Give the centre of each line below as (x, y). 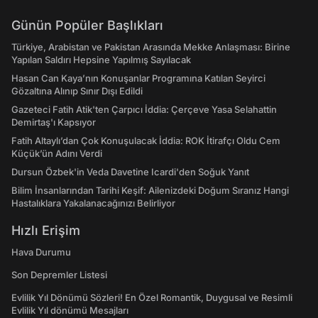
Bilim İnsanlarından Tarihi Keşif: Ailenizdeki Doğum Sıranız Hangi (150, 190)
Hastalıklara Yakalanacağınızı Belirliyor (93, 203)
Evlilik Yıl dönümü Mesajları (70, 310)
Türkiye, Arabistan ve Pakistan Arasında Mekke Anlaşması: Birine (151, 46)
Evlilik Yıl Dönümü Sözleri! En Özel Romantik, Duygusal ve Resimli (152, 297)
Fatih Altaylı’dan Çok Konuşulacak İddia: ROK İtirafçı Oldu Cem (146, 140)
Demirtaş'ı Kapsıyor (54, 122)
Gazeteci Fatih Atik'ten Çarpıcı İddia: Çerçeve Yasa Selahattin (144, 109)
